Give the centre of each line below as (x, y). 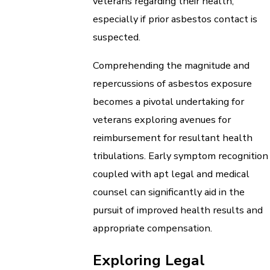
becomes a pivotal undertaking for (168, 101)
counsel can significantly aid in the (169, 192)
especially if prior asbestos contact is (175, 19)
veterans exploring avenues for (162, 119)
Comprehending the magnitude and (171, 65)
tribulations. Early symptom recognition (181, 155)
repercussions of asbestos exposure (172, 83)
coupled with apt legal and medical (171, 174)
